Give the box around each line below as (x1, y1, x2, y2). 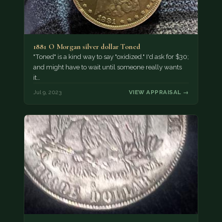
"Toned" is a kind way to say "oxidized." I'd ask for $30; (33, 53, 189, 60)
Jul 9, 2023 (33, 89, 61, 96)
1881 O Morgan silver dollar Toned (33, 42, 140, 51)
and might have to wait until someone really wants (33, 63, 182, 71)
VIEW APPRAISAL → (129, 89, 189, 96)
